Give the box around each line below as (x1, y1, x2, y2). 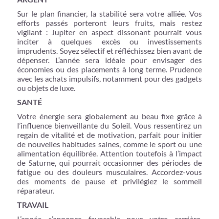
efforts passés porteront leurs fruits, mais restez (17, 18, 202, 27)
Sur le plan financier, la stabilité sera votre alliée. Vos (17, 8, 202, 18)
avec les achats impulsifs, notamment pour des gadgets (17, 73, 202, 83)
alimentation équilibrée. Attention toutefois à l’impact (17, 148, 202, 158)
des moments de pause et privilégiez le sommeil (17, 176, 202, 186)
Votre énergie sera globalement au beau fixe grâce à (17, 111, 202, 121)
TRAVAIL (17, 199, 48, 209)
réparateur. (17, 185, 54, 195)
